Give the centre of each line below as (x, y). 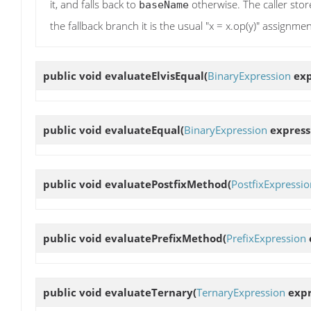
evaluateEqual (143, 129)
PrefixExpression (266, 238)
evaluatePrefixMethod (164, 238)
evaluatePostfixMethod (166, 184)
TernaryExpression (241, 293)
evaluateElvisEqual (154, 75)
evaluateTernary (149, 293)
